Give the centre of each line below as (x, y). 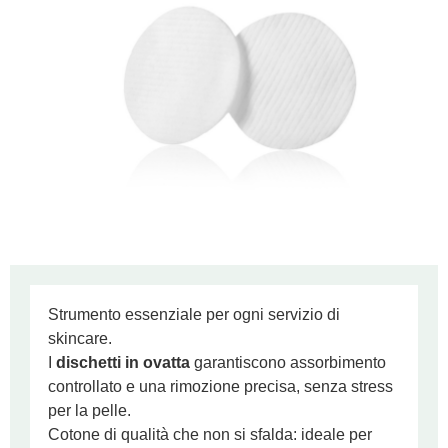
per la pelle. (89, 411)
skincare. (80, 339)
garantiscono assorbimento (288, 363)
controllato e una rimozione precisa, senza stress (220, 387)
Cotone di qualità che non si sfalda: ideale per (210, 435)
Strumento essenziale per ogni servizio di (194, 315)
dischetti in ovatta (123, 363)
